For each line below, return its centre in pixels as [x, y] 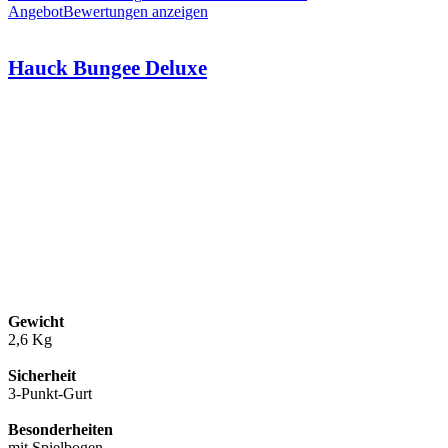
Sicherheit [42, 376]
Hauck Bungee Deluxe [107, 68]
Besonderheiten [60, 430]
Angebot [35, 12]
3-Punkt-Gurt [50, 394]
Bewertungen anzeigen [135, 12]
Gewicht [36, 322]
